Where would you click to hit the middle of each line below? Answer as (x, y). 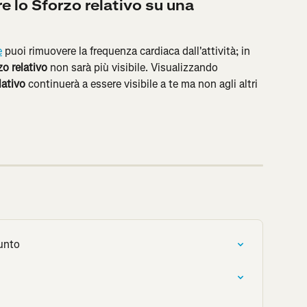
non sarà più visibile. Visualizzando (134, 68)
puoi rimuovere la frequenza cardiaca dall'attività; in (127, 51)
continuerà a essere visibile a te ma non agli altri (143, 84)
